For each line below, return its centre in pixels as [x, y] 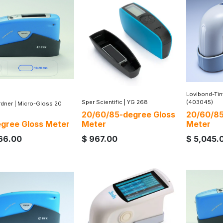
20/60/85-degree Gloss [128, 114]
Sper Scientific [102, 102]
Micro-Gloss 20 [40, 103]
